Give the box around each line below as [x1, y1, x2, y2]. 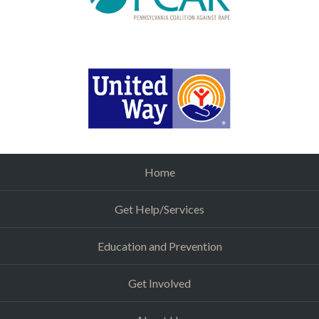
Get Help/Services [115, 202, 204, 216]
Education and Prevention [97, 239, 222, 253]
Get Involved [128, 276, 191, 291]
